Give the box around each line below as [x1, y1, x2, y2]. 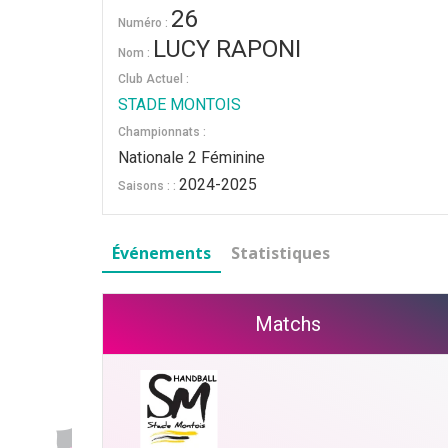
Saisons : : [118, 179, 179, 193]
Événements [112, 242, 211, 264]
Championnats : [118, 125, 206, 139]
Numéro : [118, 16, 171, 30]
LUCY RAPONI [153, 35, 301, 63]
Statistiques [231, 242, 330, 264]
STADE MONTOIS [118, 95, 241, 114]
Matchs [255, 312, 321, 336]
